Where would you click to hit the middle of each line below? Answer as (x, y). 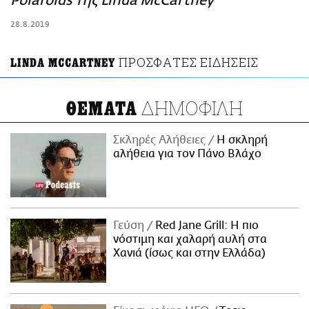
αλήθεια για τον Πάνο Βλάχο (188, 154)
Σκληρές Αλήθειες (161, 140)
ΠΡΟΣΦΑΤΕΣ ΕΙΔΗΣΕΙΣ (189, 62)
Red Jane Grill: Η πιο (206, 225)
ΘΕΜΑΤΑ (102, 109)
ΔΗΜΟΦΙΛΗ (190, 108)
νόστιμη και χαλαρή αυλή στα (190, 239)
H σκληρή (241, 140)
